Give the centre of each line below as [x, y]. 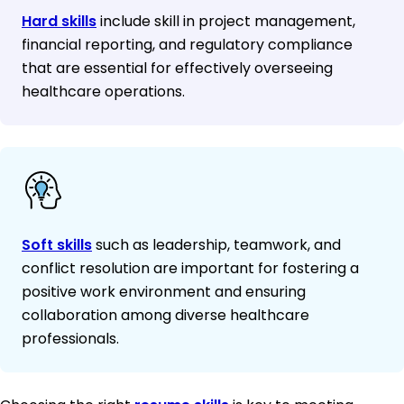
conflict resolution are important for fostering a [190, 269]
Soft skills [57, 245]
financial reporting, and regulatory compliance [187, 45]
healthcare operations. [103, 92]
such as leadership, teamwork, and [216, 245]
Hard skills [59, 22]
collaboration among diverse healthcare [165, 316]
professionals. [70, 339]
